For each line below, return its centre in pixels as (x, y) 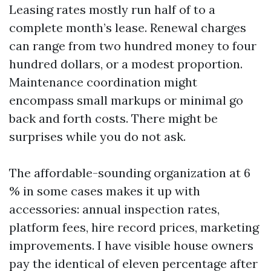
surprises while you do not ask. (97, 136)
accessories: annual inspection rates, (114, 209)
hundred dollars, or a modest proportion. (126, 64)
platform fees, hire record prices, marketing (134, 227)
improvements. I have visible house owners (131, 245)
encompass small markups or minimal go (126, 100)
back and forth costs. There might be (113, 118)
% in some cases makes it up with (105, 191)
